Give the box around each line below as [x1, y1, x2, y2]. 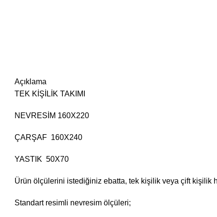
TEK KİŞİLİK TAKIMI [15, 90, 85, 98]
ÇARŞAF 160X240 [15, 133, 82, 141]
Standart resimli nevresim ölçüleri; [15, 199, 131, 207]
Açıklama [15, 77, 46, 86]
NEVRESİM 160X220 [15, 111, 89, 120]
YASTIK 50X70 [15, 155, 69, 163]
